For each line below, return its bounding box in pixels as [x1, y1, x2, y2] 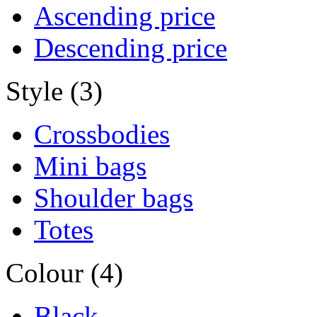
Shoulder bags [34, 182, 193, 213]
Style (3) [6, 75, 103, 106]
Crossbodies [34, 118, 170, 149]
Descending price [34, 32, 227, 63]
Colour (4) [6, 257, 123, 288]
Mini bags [34, 150, 146, 181]
